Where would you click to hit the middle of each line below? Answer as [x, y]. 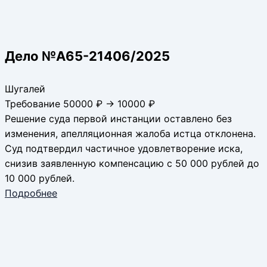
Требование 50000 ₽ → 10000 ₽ [80, 104]
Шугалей [25, 89]
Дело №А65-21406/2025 [87, 56]
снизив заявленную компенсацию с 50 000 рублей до [132, 164]
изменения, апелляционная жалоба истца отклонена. [130, 134]
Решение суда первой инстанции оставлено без [118, 119]
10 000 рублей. [40, 178]
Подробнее [31, 193]
